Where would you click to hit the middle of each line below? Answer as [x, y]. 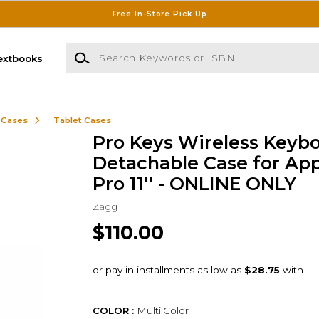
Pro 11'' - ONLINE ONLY [194, 184]
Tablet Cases [82, 120]
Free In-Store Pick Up [159, 14]
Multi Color [162, 311]
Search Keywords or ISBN [129, 49]
